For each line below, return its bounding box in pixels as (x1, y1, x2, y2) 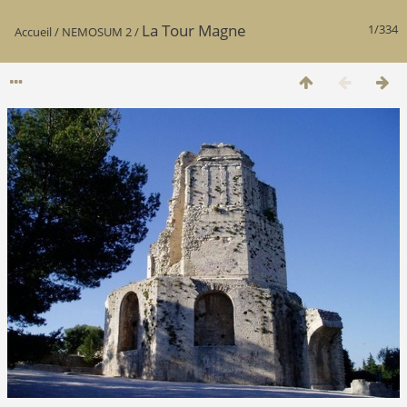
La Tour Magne (142, 20, 246, 41)
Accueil (15, 24, 52, 40)
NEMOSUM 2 (62, 24, 132, 40)
